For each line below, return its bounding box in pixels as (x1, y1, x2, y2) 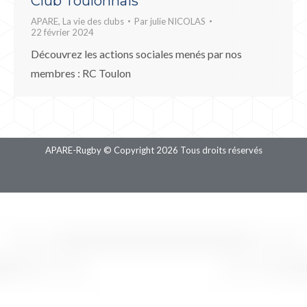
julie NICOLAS (150, 15, 206, 27)
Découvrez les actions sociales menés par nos (31, 47, 242, 60)
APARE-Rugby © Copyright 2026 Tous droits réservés (45, 144, 262, 156)
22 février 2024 (31, 26, 94, 38)
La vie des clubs (62, 15, 124, 27)
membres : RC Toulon (31, 66, 131, 79)
